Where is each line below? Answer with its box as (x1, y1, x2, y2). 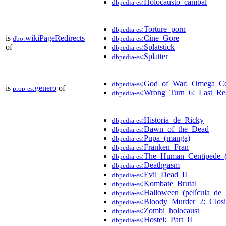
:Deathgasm (142, 160, 180, 169)
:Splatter (142, 51, 168, 61)
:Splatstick (142, 42, 175, 51)
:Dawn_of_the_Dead (142, 124, 209, 133)
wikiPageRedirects (25, 33, 85, 42)
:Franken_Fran (142, 142, 189, 151)
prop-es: (13, 84, 35, 92)
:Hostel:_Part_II (142, 215, 192, 224)
